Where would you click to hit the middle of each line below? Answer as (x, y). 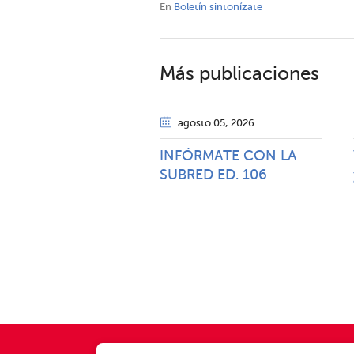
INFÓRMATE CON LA (228, 156)
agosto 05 (201, 124)
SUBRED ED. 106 (213, 175)
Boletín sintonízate (218, 8)
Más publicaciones (239, 74)
